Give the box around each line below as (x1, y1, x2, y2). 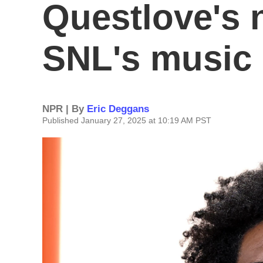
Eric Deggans (87, 103, 149, 114)
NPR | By (42, 103, 87, 114)
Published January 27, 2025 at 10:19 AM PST (42, 116, 211, 125)
